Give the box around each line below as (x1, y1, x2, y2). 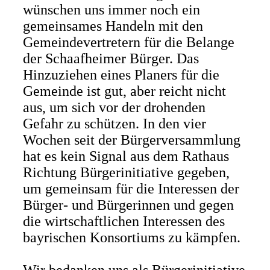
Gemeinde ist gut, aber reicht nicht (22, 83, 226, 99)
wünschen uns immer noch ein (22, 2, 200, 17)
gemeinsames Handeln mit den (22, 18, 203, 34)
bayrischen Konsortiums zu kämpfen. (22, 230, 240, 245)
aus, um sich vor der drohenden (22, 99, 206, 115)
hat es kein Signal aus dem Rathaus (22, 148, 229, 164)
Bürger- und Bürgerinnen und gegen (22, 197, 234, 213)
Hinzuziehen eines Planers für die (22, 67, 219, 83)
